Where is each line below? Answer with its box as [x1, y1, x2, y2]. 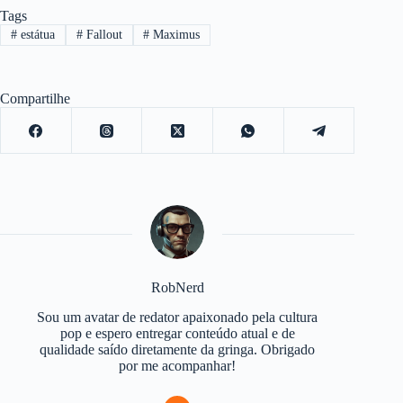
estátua [16, 28, 55, 41]
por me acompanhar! [119, 357, 237, 373]
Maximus [149, 28, 201, 41]
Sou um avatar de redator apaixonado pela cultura [37, 309, 318, 325]
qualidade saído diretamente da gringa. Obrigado [40, 341, 316, 357]
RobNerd [150, 280, 204, 296]
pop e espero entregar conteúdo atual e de [59, 325, 295, 341]
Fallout [82, 28, 122, 41]
